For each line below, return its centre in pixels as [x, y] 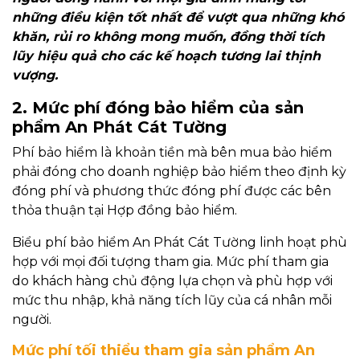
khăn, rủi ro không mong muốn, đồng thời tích [168, 37]
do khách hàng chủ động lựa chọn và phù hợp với [172, 281]
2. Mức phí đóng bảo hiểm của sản [158, 108]
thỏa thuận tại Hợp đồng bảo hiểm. [125, 211]
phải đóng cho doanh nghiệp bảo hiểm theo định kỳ [179, 172]
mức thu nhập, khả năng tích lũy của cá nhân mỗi [172, 301]
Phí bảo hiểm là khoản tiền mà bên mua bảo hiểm [172, 153]
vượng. [35, 76]
